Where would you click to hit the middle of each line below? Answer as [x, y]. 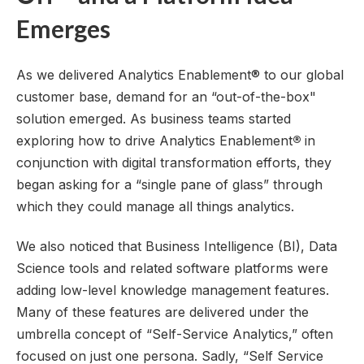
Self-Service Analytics [220, 334]
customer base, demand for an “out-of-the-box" [166, 96]
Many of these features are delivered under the [162, 312]
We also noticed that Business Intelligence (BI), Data [177, 246]
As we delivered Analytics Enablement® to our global [180, 74]
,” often [311, 334]
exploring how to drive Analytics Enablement [154, 140]
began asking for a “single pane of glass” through [169, 184]
